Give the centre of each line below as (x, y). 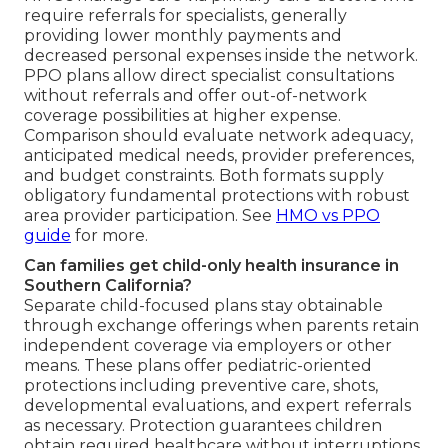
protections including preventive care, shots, (201, 385)
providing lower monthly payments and (183, 35)
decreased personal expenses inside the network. (221, 55)
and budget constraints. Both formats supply (204, 175)
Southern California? (108, 285)
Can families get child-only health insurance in (211, 265)
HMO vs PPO (328, 215)
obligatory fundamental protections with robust (217, 195)
